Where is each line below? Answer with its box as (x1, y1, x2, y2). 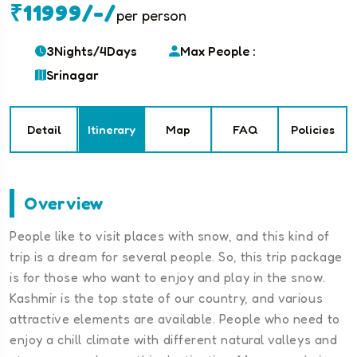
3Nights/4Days (46, 43, 137, 60)
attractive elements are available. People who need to (10, 311, 340, 328)
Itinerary (87, 122, 135, 138)
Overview (24, 193, 104, 214)
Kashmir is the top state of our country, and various (10, 290, 324, 307)
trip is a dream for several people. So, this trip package (10, 249, 343, 265)
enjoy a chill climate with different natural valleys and (10, 331, 338, 348)
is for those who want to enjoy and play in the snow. (10, 269, 326, 286)
